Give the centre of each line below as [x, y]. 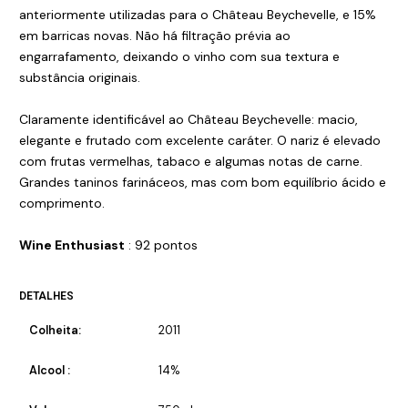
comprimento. [62, 204]
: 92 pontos [163, 245]
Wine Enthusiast [72, 245]
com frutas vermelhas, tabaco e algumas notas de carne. [191, 162]
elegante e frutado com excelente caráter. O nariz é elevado [200, 141]
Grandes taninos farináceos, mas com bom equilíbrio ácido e [203, 183]
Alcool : [49, 371]
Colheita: [55, 331]
